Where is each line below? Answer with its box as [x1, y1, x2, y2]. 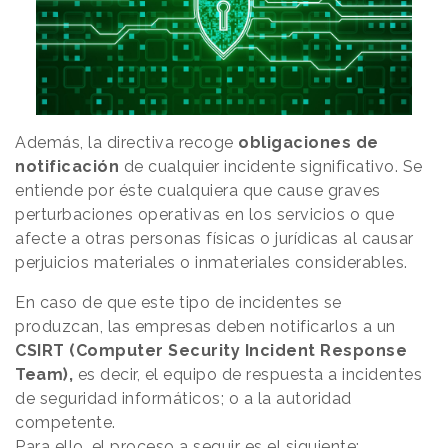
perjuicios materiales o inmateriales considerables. [15, 252, 412, 272]
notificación [15, 156, 119, 176]
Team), [15, 364, 78, 384]
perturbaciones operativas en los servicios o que [15, 204, 394, 224]
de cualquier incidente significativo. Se [119, 156, 423, 176]
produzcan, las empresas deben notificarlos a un [15, 316, 396, 336]
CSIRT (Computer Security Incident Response [15, 340, 407, 360]
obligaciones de [238, 132, 379, 152]
